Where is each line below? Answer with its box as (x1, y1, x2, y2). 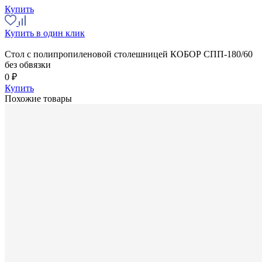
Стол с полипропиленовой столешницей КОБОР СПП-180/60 (5, 49, 253, 59)
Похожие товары (5, 93, 72, 104)
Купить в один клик (5, 27, 85, 38)
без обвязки (5, 59, 51, 70)
